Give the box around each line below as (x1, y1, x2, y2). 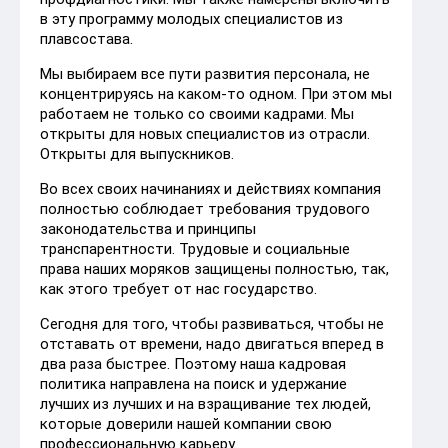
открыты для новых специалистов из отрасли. (40, 124, 370, 143)
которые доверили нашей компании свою (40, 414, 332, 433)
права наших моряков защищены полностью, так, (40, 259, 389, 278)
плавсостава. (40, 29, 133, 48)
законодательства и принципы (40, 219, 256, 238)
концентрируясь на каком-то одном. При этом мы (40, 84, 392, 103)
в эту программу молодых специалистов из (40, 9, 343, 28)
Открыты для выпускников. (40, 144, 234, 163)
